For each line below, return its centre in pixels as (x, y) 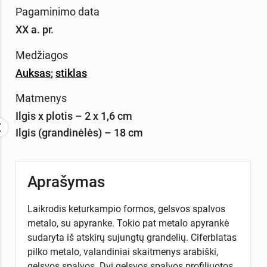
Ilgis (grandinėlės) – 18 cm (79, 133)
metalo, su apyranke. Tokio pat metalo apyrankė (128, 223)
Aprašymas (66, 181)
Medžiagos (41, 55)
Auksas (33, 73)
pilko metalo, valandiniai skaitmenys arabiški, (122, 252)
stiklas (71, 73)
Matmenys (41, 98)
